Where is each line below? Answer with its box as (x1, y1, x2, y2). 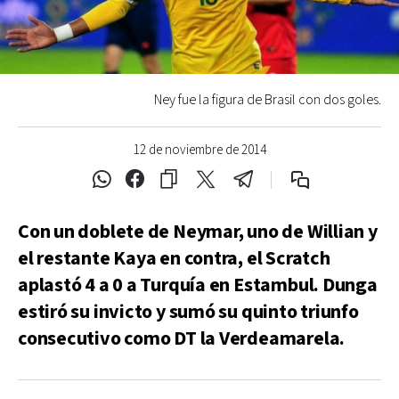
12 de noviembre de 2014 (133, 142, 266, 159)
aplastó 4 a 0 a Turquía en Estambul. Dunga (18, 273, 378, 298)
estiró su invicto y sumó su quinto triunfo (18, 299, 359, 325)
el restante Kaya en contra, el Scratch (18, 246, 330, 272)
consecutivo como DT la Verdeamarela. (18, 326, 346, 352)
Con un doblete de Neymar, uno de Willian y (18, 219, 378, 245)
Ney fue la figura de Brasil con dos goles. (154, 91, 381, 110)
